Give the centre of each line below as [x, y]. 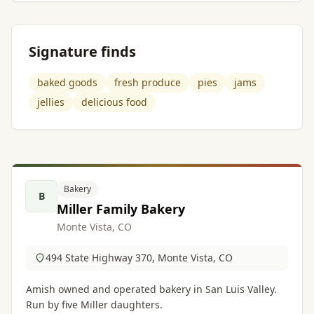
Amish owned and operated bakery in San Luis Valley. [151, 289]
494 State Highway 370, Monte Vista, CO [139, 258]
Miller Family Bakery [121, 209]
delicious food [114, 102]
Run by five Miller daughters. [94, 305]
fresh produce [148, 82]
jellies [51, 102]
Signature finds [82, 52]
